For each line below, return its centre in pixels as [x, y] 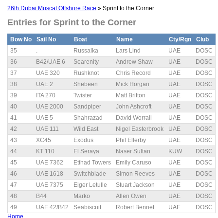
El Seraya [86, 152]
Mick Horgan [133, 84]
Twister [83, 96]
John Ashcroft [134, 107]
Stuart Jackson [135, 185]
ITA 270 [46, 96]
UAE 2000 [50, 107]
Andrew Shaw [134, 62]
